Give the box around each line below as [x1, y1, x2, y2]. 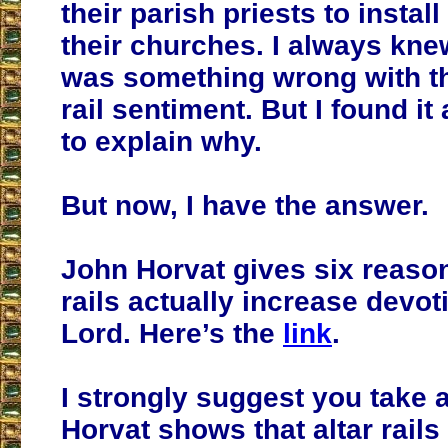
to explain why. [61, 126, 262, 158]
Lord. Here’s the [61, 318, 283, 350]
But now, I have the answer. [61, 190, 429, 222]
